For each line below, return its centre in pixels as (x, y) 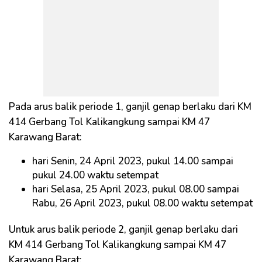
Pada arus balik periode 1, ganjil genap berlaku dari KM (130, 106)
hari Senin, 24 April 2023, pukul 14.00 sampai (133, 161)
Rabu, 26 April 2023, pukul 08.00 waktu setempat (142, 203)
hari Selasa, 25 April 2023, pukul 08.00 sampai (136, 189)
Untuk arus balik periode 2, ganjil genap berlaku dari (123, 229)
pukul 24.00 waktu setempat (95, 175)
